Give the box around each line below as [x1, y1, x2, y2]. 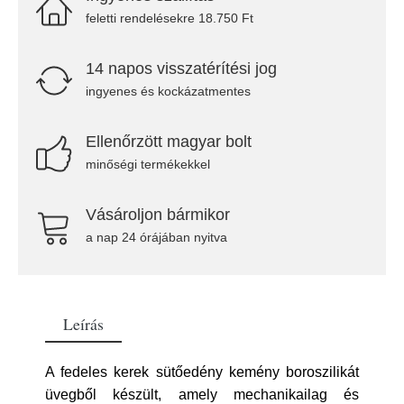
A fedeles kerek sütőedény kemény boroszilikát [45, 364, 359, 380]
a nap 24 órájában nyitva [86, 230, 227, 244]
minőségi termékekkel [86, 157, 210, 171]
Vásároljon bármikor [86, 206, 230, 224]
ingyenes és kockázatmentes [86, 84, 251, 98]
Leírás [63, 313, 104, 335]
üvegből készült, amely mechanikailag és [45, 387, 359, 402]
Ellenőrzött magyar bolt [86, 133, 252, 151]
